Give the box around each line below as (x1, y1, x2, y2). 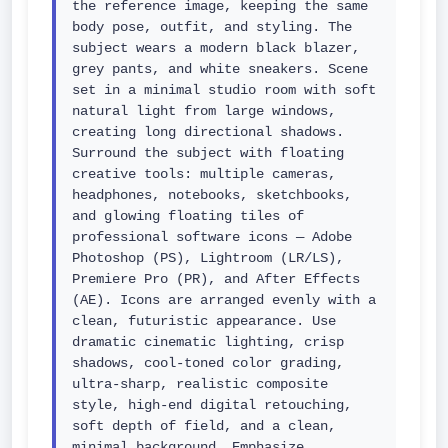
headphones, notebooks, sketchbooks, (72, 187, 352, 203)
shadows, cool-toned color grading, (72, 355, 344, 371)
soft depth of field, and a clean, (72, 418, 336, 434)
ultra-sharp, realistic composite (72, 376, 328, 392)
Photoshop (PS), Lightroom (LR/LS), (72, 250, 344, 266)
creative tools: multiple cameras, (72, 166, 336, 182)
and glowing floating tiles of (72, 208, 304, 224)
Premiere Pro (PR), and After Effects (72, 271, 360, 287)
